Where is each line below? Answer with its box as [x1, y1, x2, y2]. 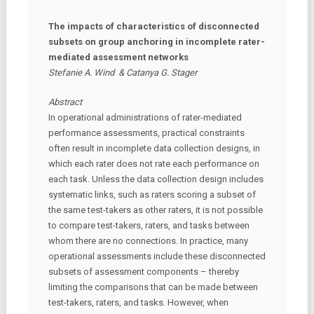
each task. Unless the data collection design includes [48, 173, 264, 184]
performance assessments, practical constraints [48, 127, 245, 138]
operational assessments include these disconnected [48, 250, 266, 261]
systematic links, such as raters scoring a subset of [48, 189, 256, 200]
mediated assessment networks [48, 51, 189, 62]
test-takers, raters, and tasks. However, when [48, 296, 228, 308]
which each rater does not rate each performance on [48, 158, 259, 169]
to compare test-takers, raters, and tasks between [48, 219, 250, 231]
